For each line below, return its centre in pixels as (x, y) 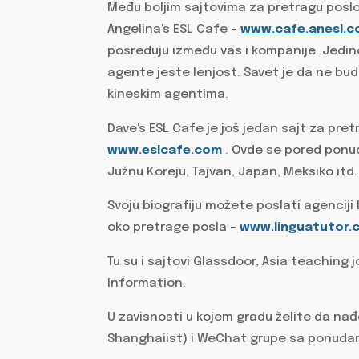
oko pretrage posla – (174, 228)
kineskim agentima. (168, 95)
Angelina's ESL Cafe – (174, 30)
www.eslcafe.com (165, 150)
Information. (147, 283)
